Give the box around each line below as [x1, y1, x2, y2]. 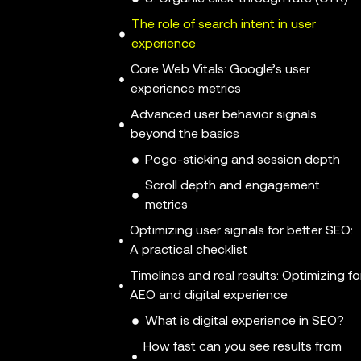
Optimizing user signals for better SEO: [130, 225, 354, 239]
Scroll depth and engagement [144, 180, 320, 193]
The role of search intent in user [131, 19, 317, 32]
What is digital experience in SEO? [145, 315, 344, 329]
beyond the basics [131, 128, 240, 142]
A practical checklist [130, 244, 248, 258]
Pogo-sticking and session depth [145, 154, 340, 168]
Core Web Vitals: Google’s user [131, 64, 311, 77]
